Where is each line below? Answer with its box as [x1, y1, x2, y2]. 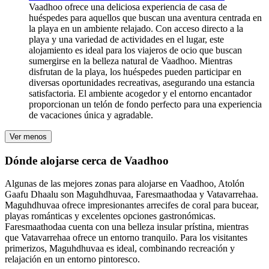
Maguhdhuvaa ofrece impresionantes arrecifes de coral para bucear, [5, 200, 259, 211]
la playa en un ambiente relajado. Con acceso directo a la [29, 23, 243, 34]
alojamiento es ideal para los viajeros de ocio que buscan [29, 44, 242, 55]
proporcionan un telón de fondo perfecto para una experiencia [29, 98, 262, 109]
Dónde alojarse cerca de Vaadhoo [5, 154, 169, 167]
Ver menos [10, 131, 47, 141]
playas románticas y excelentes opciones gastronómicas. [5, 211, 216, 222]
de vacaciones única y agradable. [29, 109, 153, 120]
